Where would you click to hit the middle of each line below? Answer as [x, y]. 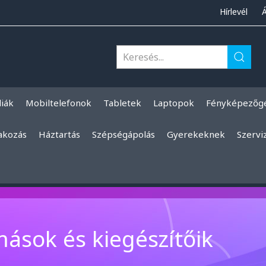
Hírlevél [234, 12]
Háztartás [59, 134]
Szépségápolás [123, 134]
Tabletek [122, 103]
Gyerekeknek [196, 134]
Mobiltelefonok [58, 103]
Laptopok [174, 103]
